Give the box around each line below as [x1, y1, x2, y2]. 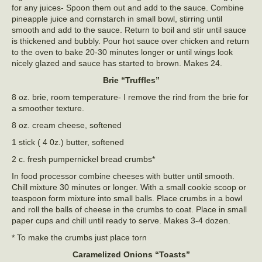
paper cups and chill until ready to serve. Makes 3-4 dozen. [12, 216, 230, 226]
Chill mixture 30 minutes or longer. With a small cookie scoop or [12, 182, 246, 192]
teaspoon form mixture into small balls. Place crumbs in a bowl [12, 194, 242, 204]
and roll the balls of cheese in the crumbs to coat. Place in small [12, 205, 247, 215]
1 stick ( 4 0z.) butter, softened [12, 137, 124, 147]
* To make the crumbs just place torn [12, 233, 147, 243]
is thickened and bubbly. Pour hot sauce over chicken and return [12, 36, 249, 46]
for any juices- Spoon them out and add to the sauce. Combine [12, 3, 244, 13]
